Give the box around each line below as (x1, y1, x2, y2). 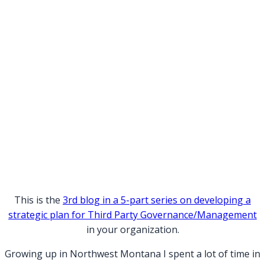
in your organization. (86, 223, 179, 237)
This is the (14, 193, 63, 207)
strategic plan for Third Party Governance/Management (8, 208, 257, 222)
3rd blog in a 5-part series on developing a (63, 193, 251, 207)
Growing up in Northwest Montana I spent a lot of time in (5, 247, 260, 261)
